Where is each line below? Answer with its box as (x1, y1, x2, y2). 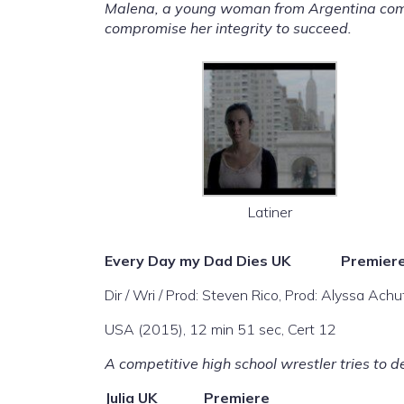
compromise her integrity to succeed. (105, 19, 352, 37)
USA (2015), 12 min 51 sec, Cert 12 (105, 320, 336, 338)
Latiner (247, 203, 292, 221)
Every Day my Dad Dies (105, 252, 271, 270)
